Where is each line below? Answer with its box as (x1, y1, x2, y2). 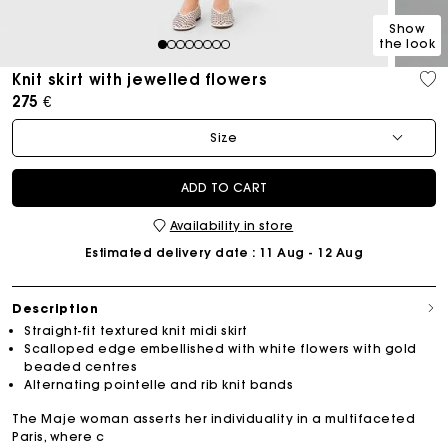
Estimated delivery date (84, 244, 249, 260)
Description (12, 300, 99, 316)
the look (379, 35, 435, 51)
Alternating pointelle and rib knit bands (24, 376, 293, 392)
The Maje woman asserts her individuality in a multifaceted (12, 410, 415, 426)
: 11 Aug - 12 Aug (248, 244, 364, 260)
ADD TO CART (180, 179, 268, 195)
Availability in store (169, 217, 294, 233)
